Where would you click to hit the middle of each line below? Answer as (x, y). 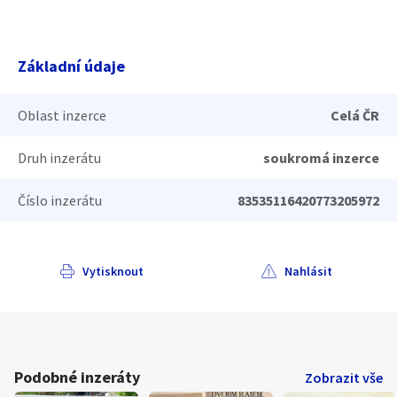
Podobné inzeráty (77, 377)
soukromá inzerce (321, 158)
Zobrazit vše (344, 378)
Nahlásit (308, 271)
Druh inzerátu (59, 158)
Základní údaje (71, 66)
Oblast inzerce (62, 115)
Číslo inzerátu (60, 200)
